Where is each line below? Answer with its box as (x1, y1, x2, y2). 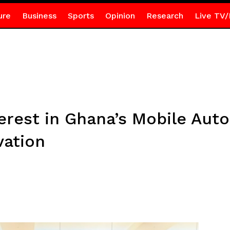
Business (22, 11, 56, 21)
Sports (67, 11, 94, 21)
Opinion (105, 11, 135, 21)
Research (146, 11, 183, 21)
